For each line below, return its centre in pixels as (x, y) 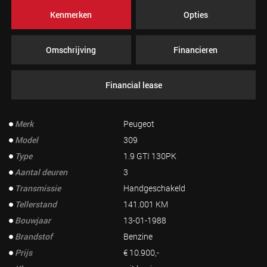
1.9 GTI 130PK (150, 156)
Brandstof (34, 236)
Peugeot (139, 124)
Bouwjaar (33, 220)
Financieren (196, 50)
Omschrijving (71, 50)
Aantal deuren (41, 172)
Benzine (138, 236)
